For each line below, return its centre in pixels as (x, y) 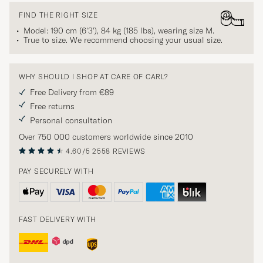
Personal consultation (71, 121)
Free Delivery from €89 (72, 92)
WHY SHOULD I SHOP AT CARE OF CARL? (94, 77)
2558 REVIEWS (119, 151)
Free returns (52, 107)
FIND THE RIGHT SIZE (58, 15)
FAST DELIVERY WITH (58, 220)
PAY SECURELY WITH (56, 171)
